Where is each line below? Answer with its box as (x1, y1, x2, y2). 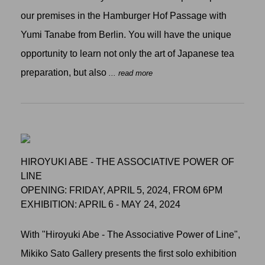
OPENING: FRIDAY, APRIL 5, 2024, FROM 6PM (21, 185, 222, 195)
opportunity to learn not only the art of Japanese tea (21, 48, 234, 59)
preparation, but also (21, 67, 109, 77)
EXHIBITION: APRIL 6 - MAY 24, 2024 (21, 199, 180, 209)
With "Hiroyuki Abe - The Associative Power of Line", (21, 230, 240, 240)
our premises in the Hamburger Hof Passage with (21, 10, 227, 21)
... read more (109, 68, 153, 77)
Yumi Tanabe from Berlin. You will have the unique (21, 29, 231, 40)
